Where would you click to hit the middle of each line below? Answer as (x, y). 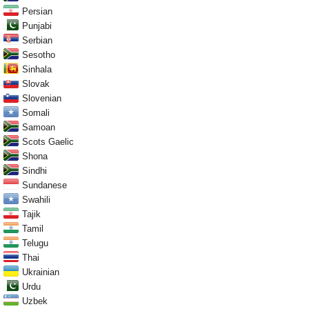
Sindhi (34, 170)
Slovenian (42, 98)
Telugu (35, 243)
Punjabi (37, 26)
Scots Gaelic (48, 141)
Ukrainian (41, 272)
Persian (37, 11)
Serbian (37, 40)
